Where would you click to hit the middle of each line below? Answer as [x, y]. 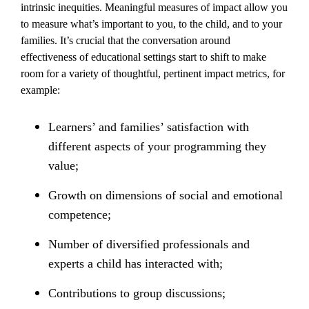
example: [40, 90]
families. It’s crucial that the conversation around [126, 40]
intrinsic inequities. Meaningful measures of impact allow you [154, 7]
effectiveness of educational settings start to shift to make [143, 57]
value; [63, 166]
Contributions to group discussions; [137, 293]
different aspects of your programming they [157, 146]
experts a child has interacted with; [136, 263]
